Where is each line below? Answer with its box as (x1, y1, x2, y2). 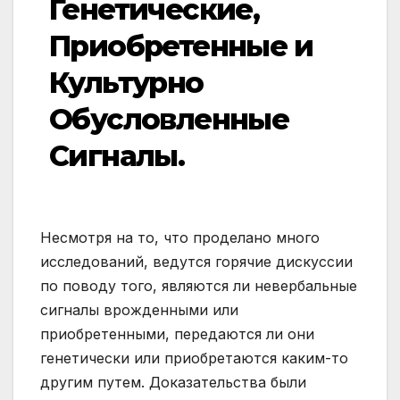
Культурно (49, 65, 204, 101)
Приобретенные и (49, 29, 312, 64)
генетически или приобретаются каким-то (40, 349, 348, 368)
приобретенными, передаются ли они (40, 325, 314, 344)
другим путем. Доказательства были (40, 373, 306, 392)
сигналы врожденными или (40, 301, 238, 320)
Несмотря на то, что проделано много (40, 229, 320, 247)
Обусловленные (49, 102, 289, 137)
